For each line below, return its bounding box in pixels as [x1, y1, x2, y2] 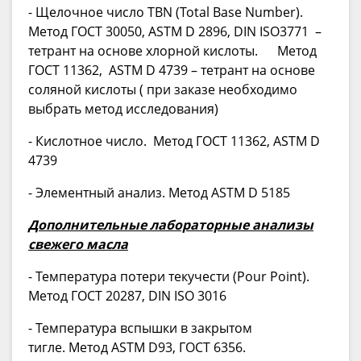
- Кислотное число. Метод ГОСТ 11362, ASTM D [28, 132, 320, 151]
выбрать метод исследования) [28, 100, 218, 118]
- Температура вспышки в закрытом [28, 319, 252, 338]
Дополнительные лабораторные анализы [28, 216, 313, 234]
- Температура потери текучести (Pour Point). [28, 268, 313, 286]
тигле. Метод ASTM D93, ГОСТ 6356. [28, 338, 246, 357]
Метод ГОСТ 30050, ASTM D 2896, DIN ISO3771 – [28, 23, 322, 41]
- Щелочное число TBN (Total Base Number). [28, 3, 303, 22]
